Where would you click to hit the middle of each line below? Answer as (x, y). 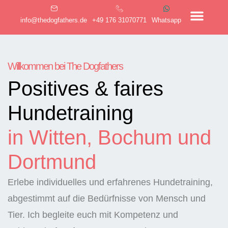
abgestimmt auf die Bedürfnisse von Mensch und (107, 198)
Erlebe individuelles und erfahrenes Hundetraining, (110, 182)
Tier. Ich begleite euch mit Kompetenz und (93, 215)
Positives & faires (85, 89)
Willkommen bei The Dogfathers (65, 66)
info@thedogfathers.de (54, 20)
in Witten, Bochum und (109, 137)
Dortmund (52, 162)
